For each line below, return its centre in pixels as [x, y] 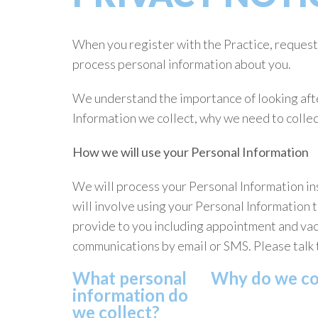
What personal [130, 278]
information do [130, 295]
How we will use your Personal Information [191, 152]
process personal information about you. [182, 64]
